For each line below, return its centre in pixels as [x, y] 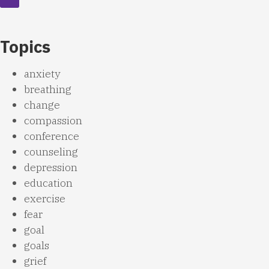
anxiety [42, 74]
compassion [53, 121]
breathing [48, 89]
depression [51, 168]
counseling [51, 152]
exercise [45, 199]
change [42, 105]
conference [52, 136]
